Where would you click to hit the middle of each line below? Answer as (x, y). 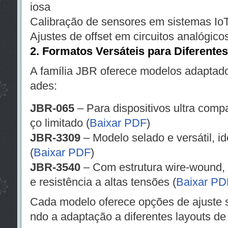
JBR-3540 (55, 167)
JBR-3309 (55, 138)
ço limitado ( (60, 123)
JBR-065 (52, 108)
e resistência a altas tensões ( (103, 182)
